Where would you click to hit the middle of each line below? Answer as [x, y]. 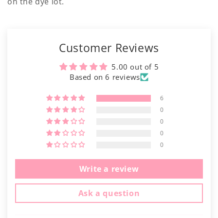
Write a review [109, 169]
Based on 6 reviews [105, 77]
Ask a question [109, 193]
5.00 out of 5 [135, 67]
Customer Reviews [109, 48]
